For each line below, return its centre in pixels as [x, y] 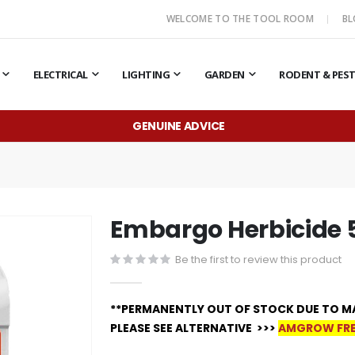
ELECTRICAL [60, 74]
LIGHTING [146, 74]
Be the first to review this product [259, 259]
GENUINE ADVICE [179, 126]
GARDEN [224, 74]
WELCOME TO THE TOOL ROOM [241, 19]
